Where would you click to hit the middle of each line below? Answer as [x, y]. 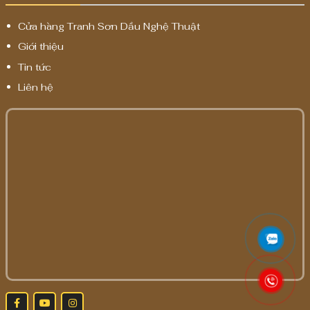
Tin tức [35, 67]
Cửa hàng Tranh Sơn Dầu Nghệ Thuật [109, 27]
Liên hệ [36, 88]
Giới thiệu [41, 47]
